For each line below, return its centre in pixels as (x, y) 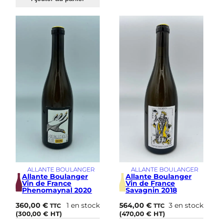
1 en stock (83, 205)
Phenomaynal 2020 (57, 190)
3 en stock (186, 205)
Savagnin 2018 (151, 190)
